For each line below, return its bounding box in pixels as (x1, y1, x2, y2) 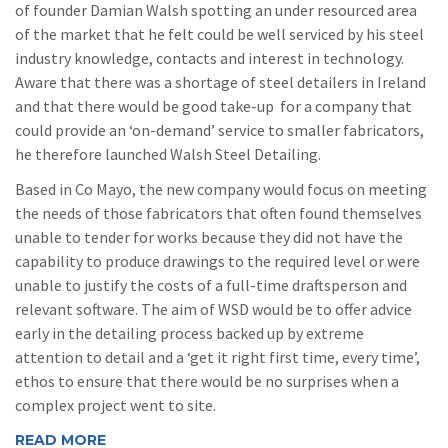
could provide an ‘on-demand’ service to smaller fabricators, (15, 120, 424, 141)
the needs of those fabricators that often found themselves (15, 202, 422, 223)
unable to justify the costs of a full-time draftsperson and (15, 274, 407, 295)
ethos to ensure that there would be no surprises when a (15, 370, 399, 391)
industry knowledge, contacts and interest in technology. (15, 48, 404, 69)
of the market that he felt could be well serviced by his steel (15, 24, 424, 45)
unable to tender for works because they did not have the (15, 226, 403, 247)
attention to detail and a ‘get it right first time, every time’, (15, 346, 420, 367)
